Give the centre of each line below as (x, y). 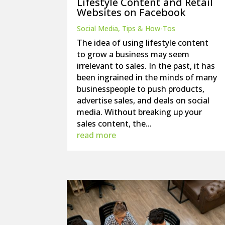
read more (97, 135)
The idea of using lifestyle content (143, 42)
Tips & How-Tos (149, 28)
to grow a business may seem (133, 54)
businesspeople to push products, (141, 89)
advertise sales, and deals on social (143, 100)
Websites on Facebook (131, 12)
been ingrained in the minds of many (147, 77)
